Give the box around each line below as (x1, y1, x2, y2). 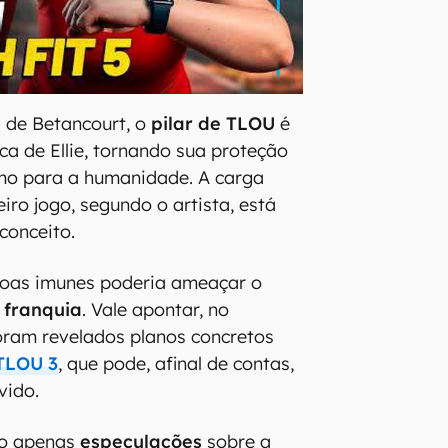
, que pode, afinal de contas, (58, 352, 295, 376)
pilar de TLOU (151, 112, 276, 136)
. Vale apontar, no (82, 298, 230, 322)
